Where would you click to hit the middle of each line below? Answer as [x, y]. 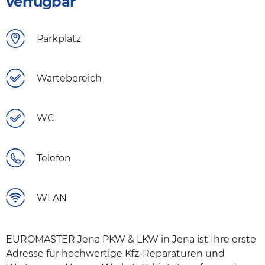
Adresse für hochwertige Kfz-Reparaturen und [115, 254]
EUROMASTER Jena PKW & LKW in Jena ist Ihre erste [131, 240]
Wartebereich [69, 79]
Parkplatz [59, 39]
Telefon [54, 158]
